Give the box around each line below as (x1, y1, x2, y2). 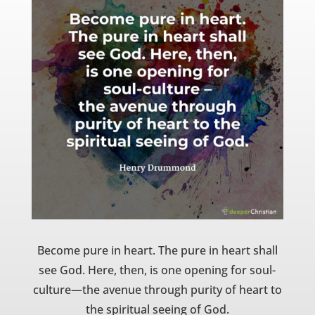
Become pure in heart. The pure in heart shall (37, 243, 278, 259)
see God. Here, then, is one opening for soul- (39, 262, 276, 278)
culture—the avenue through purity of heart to (32, 282, 282, 298)
